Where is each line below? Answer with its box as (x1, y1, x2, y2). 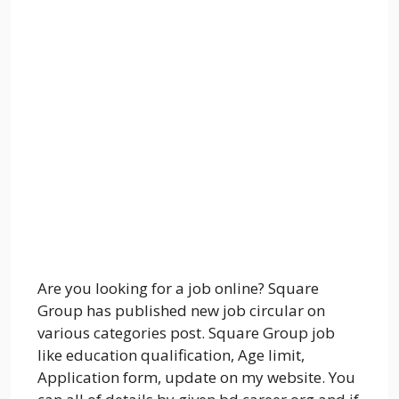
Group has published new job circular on (37, 300, 325, 322)
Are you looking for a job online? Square (37, 278, 319, 299)
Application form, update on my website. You (37, 367, 355, 388)
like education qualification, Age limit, (37, 345, 305, 366)
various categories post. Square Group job (37, 322, 335, 344)
